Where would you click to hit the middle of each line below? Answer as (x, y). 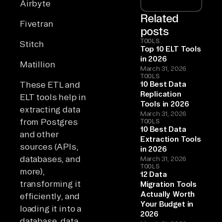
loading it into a (51, 208)
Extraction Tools (170, 139)
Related (159, 18)
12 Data (153, 174)
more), (32, 171)
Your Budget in (167, 204)
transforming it (50, 183)
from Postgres (49, 121)
